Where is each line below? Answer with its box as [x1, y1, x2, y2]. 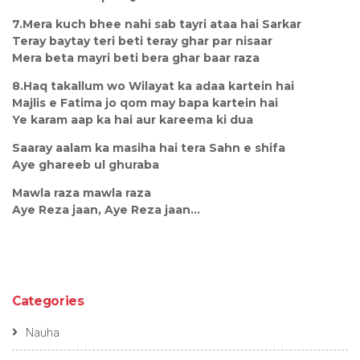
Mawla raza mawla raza [12, 185, 151, 200]
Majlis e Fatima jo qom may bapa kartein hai [12, 95, 278, 110]
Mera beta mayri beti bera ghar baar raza [12, 50, 260, 65]
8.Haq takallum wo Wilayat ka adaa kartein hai [12, 78, 294, 93]
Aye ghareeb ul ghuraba [12, 157, 159, 172]
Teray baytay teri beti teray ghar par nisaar [12, 33, 272, 48]
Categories [12, 292, 84, 309]
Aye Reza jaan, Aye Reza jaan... [12, 202, 200, 217]
